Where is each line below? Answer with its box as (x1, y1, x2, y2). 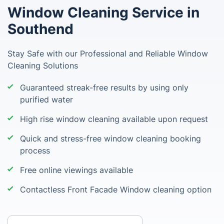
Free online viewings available (20, 165, 133, 175)
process (20, 145, 50, 155)
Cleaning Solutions (7, 60, 78, 70)
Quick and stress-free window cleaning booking (20, 133, 201, 143)
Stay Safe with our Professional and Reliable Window (7, 48, 208, 58)
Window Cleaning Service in (7, 4, 199, 21)
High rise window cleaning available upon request (20, 114, 208, 124)
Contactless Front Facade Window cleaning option (20, 184, 211, 194)
